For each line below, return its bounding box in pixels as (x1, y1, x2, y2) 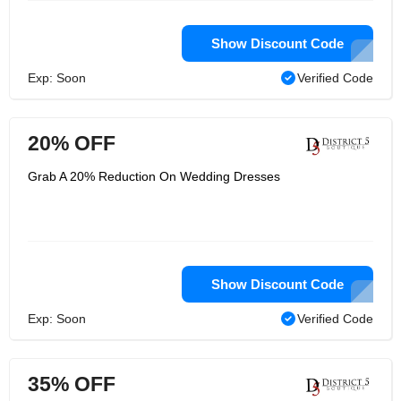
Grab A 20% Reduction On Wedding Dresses (28, 169, 280, 183)
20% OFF (28, 132, 115, 155)
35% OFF (28, 372, 115, 396)
